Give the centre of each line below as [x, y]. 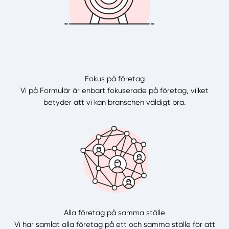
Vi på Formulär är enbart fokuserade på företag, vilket [114, 90]
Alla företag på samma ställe [114, 213]
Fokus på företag [114, 78]
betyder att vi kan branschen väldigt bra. [114, 102]
